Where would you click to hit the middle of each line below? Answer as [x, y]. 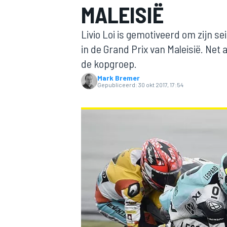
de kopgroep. [109, 63]
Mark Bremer [119, 78]
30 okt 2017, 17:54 [161, 85]
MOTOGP [93, 109]
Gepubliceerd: [117, 85]
